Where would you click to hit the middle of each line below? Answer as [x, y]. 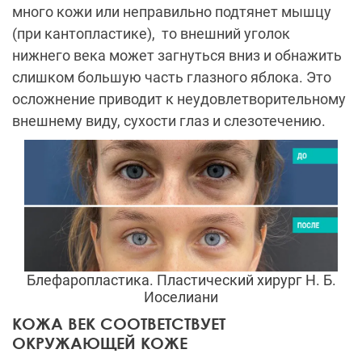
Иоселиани [181, 297]
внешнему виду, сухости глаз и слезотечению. [169, 121]
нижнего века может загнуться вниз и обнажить [177, 56]
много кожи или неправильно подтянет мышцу [172, 12]
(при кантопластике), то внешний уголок [151, 34]
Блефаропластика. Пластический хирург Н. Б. [181, 280]
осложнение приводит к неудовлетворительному [179, 99]
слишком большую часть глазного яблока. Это [172, 78]
